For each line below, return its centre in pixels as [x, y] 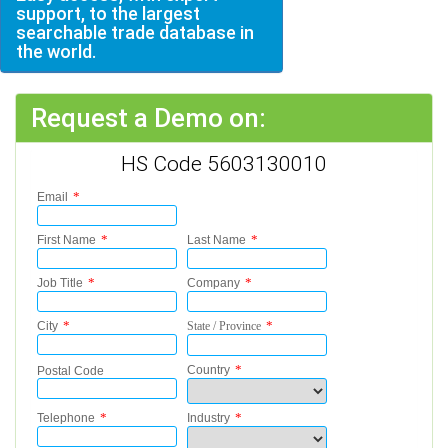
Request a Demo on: [148, 118]
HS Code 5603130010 [224, 164]
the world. [56, 51]
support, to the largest [108, 13]
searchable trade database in [135, 32]
